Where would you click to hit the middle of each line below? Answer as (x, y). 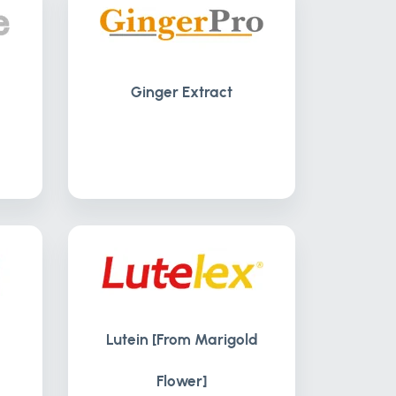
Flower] (182, 381)
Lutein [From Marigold (182, 339)
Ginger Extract (182, 92)
